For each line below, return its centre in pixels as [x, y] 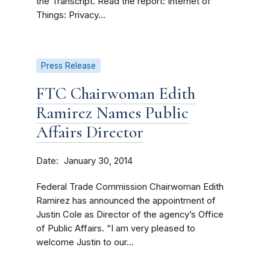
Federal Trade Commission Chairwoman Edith [130, 187]
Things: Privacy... [71, 15]
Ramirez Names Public [112, 113]
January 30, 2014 [98, 161]
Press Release [68, 66]
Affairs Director [90, 132]
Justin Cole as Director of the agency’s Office [130, 215]
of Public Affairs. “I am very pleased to [116, 228]
